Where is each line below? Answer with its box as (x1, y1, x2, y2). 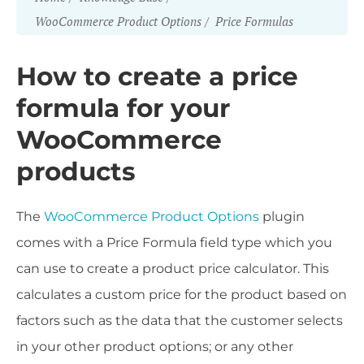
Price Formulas (214, 13, 293, 29)
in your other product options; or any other (16, 339, 293, 354)
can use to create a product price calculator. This (16, 261, 329, 276)
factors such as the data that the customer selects (16, 313, 343, 328)
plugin (259, 209, 305, 224)
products (16, 156, 136, 187)
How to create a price (16, 61, 298, 92)
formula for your (16, 93, 230, 123)
